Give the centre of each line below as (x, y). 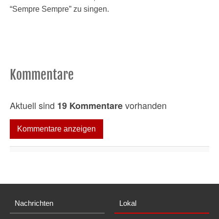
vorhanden (145, 105)
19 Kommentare (90, 106)
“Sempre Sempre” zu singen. (59, 9)
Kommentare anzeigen (56, 129)
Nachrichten (34, 203)
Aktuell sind (33, 105)
